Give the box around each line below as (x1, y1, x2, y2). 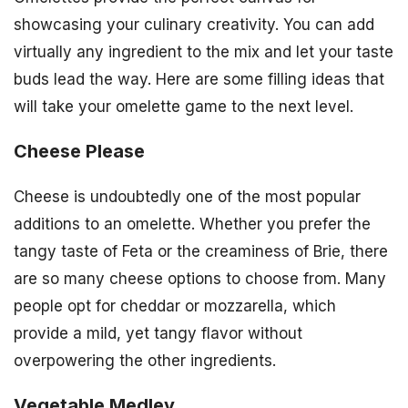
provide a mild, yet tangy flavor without (14, 323, 302, 342)
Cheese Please (14, 139, 145, 162)
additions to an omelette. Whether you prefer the (14, 214, 371, 233)
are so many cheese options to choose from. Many (14, 269, 386, 288)
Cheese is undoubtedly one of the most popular (14, 187, 361, 206)
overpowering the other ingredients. (14, 351, 276, 370)
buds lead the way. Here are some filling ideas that (14, 69, 384, 88)
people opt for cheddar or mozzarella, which (14, 296, 336, 315)
